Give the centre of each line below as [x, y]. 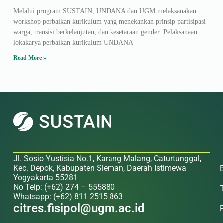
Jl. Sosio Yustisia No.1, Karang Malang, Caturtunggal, [107, 159]
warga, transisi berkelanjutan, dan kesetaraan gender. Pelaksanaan [105, 32]
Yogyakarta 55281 [45, 177]
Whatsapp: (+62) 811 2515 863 [68, 196]
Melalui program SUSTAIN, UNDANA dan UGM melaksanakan [105, 11]
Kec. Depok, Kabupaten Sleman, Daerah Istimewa [100, 168]
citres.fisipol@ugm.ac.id [79, 208]
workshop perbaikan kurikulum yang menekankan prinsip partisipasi [109, 22]
